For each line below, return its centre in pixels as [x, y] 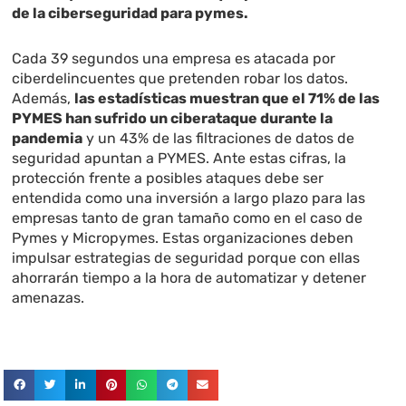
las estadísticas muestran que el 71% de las [227, 99]
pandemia [48, 139]
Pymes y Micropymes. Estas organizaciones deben [183, 238]
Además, [43, 99]
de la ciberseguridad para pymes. [130, 14]
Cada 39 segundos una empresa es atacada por [174, 59]
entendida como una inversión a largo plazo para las [189, 198]
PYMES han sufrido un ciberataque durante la [173, 119]
